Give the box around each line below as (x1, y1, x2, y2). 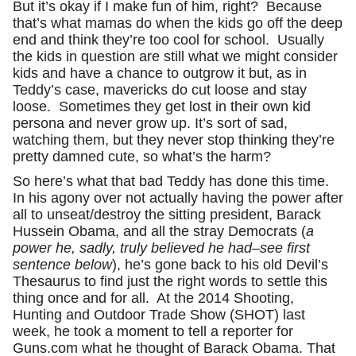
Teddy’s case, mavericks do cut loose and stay (13, 81, 307, 98)
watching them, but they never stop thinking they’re (13, 131, 335, 148)
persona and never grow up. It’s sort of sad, (13, 114, 288, 131)
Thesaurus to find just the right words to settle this (13, 273, 327, 290)
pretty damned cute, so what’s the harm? (13, 148, 271, 164)
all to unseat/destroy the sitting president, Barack (13, 207, 321, 223)
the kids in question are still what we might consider (13, 48, 338, 64)
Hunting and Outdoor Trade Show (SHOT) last (13, 307, 305, 323)
